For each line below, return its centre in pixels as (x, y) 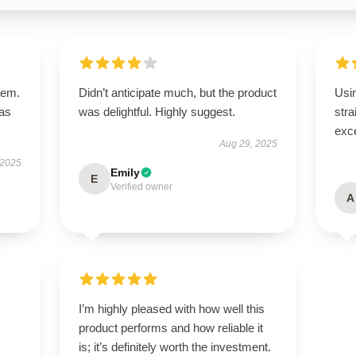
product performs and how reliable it (170, 328)
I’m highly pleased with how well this (171, 309)
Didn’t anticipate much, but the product (177, 93)
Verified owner (141, 187)
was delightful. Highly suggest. (157, 112)
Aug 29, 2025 (249, 144)
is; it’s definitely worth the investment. (174, 347)
